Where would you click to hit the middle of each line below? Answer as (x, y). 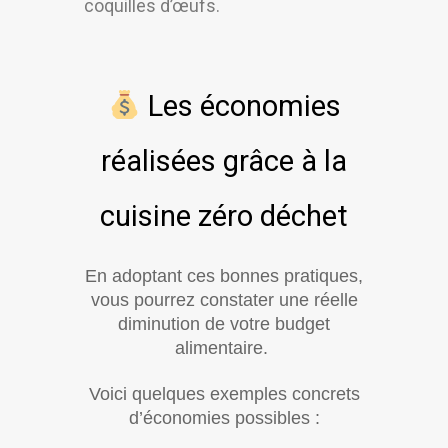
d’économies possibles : (224, 418)
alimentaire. (224, 348)
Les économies (240, 106)
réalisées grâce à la (224, 161)
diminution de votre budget (224, 324)
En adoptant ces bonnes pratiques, (224, 276)
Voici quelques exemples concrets (224, 394)
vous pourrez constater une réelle (224, 300)
